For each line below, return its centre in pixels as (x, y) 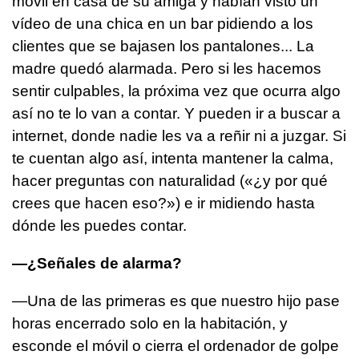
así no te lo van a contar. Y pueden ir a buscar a (176, 113)
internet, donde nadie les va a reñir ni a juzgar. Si (179, 135)
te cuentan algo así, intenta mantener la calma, (173, 158)
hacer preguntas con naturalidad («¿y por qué (170, 180)
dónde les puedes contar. (99, 225)
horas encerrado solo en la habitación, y (150, 323)
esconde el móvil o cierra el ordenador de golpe (175, 345)
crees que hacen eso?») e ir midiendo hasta (163, 203)
